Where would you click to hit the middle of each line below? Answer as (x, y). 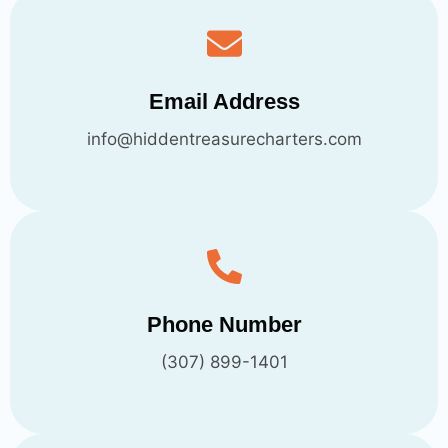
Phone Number (224, 324)
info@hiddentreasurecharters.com (224, 139)
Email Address (224, 101)
